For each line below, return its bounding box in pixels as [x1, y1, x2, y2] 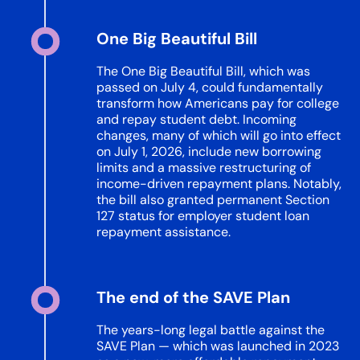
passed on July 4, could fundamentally [96, 79, 323, 96]
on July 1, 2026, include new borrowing [96, 143, 321, 160]
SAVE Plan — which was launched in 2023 [96, 337, 339, 354]
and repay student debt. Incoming [96, 111, 297, 128]
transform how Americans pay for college [96, 95, 339, 112]
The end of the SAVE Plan [96, 287, 290, 308]
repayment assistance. [96, 223, 231, 240]
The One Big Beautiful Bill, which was [96, 63, 310, 80]
